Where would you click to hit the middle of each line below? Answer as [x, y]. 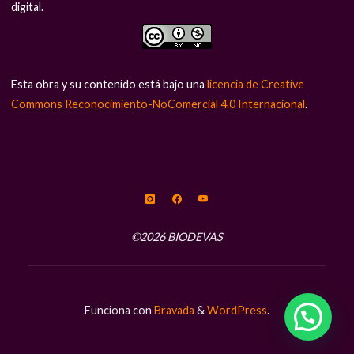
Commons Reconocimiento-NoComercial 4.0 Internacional [158, 104]
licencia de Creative [256, 85]
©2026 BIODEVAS [177, 236]
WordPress [237, 311]
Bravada [173, 311]
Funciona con [118, 311]
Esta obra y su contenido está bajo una [109, 85]
